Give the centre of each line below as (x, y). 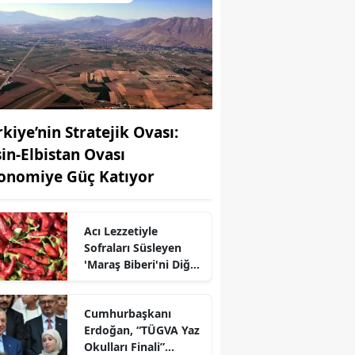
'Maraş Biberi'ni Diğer (142, 264)
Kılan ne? (108, 297)
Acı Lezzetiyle (120, 231)
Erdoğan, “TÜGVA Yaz (141, 330)
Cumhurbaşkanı (127, 313)
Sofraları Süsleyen (132, 247)
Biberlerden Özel (129, 281)
